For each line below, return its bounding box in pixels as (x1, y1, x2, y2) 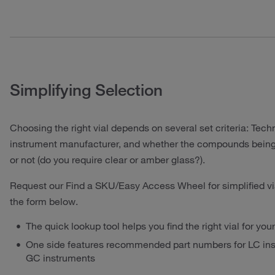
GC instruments (26, 251, 95, 264)
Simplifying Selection (10, 79, 163, 100)
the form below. (10, 195, 78, 207)
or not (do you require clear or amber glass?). (10, 153, 205, 166)
